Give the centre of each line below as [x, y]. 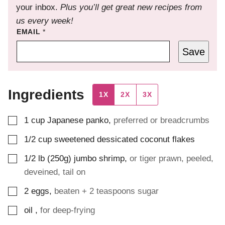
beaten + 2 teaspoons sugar [106, 191]
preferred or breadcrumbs [161, 121]
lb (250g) [55, 159]
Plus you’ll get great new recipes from [131, 8]
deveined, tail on [55, 172]
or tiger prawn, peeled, [172, 159]
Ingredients [50, 95]
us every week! [45, 21]
